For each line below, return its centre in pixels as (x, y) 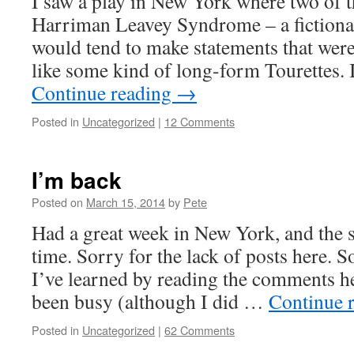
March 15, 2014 (126, 202)
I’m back (77, 180)
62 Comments (200, 330)
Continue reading (104, 92)
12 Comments (200, 121)
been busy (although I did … (150, 301)
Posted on (57, 202)
